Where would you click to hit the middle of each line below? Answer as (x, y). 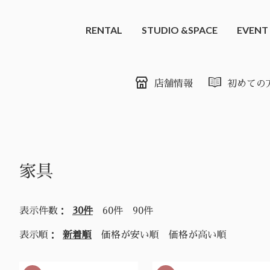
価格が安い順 (130, 235)
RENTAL (104, 30)
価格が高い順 (198, 235)
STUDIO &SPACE (180, 30)
